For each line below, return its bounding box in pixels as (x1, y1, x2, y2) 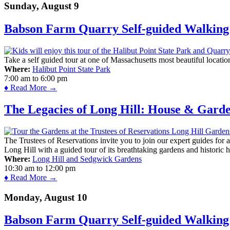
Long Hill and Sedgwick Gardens (32, 154, 142, 163)
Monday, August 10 (4, 191, 87, 203)
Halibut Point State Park (32, 64, 110, 73)
